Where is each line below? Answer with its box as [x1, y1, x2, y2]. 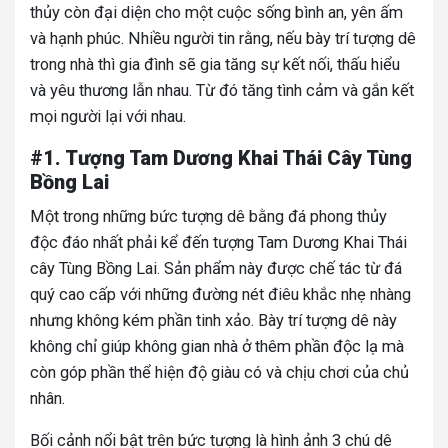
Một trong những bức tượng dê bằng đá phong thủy [30, 207, 387, 226]
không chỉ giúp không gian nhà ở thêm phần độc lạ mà [30, 337, 404, 356]
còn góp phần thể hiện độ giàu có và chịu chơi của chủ [30, 363, 409, 382]
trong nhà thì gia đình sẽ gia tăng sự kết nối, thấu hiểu [30, 55, 400, 74]
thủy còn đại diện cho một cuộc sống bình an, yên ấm [30, 3, 403, 22]
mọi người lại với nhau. [30, 107, 190, 126]
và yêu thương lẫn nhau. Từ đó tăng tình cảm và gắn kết [30, 81, 414, 100]
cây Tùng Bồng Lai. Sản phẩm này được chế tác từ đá [30, 259, 402, 278]
